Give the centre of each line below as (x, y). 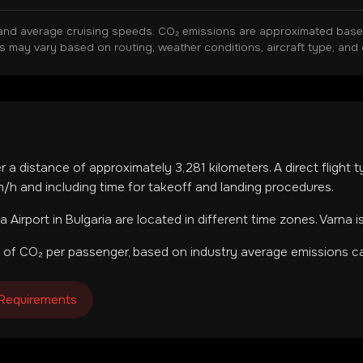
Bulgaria (89, 220)
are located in (155, 220)
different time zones (256, 220)
